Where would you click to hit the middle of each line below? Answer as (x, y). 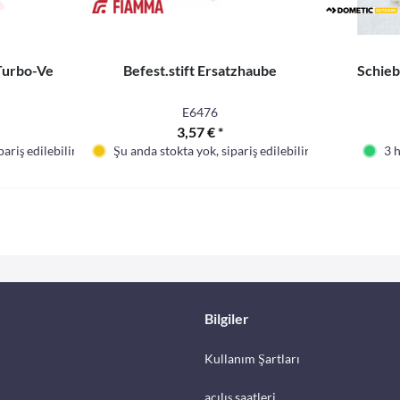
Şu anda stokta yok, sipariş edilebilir (212, 150)
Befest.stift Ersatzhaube (200, 70)
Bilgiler (227, 318)
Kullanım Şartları (252, 358)
